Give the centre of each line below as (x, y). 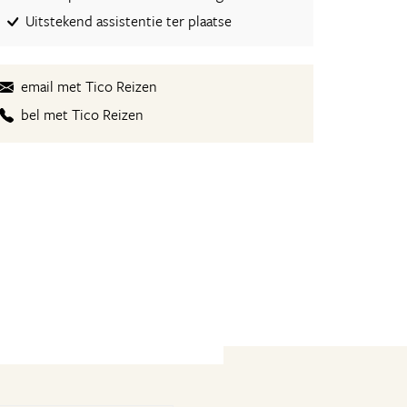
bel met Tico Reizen (83, 114)
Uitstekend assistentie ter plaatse (128, 21)
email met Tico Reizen (89, 86)
